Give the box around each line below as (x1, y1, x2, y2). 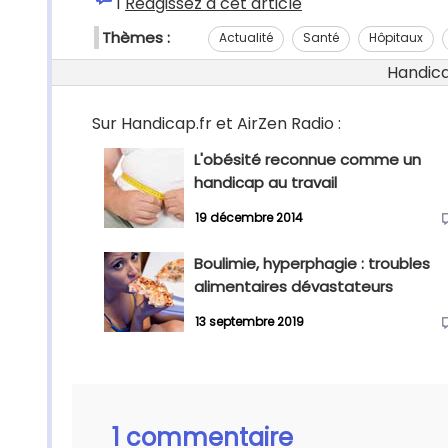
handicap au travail (194, 172, 337, 193)
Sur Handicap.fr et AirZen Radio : (92, 112, 341, 135)
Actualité (219, 28, 273, 46)
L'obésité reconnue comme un (194, 149, 421, 170)
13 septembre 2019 (195, 313, 304, 331)
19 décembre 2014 (195, 209, 303, 227)
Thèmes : (102, 27, 170, 48)
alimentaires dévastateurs (194, 276, 393, 297)
